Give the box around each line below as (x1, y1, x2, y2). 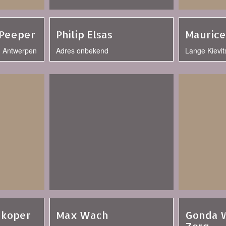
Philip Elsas (56, 28, 112, 41)
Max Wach (56, 208, 108, 221)
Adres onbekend (56, 45, 108, 55)
